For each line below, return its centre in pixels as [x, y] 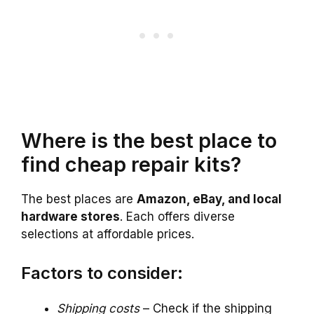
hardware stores [70, 216]
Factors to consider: [102, 273]
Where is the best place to [149, 140]
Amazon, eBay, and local [209, 199]
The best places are [79, 199]
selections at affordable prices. [108, 234]
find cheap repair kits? [131, 164]
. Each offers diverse [177, 216]
